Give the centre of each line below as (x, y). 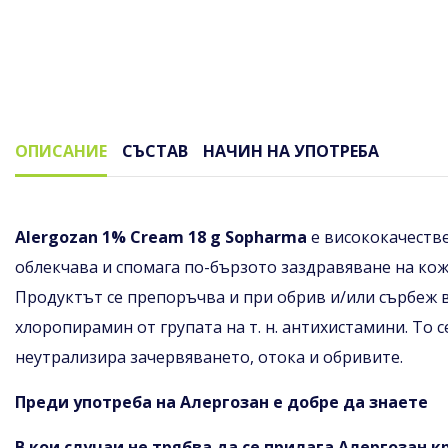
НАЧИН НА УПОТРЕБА (291, 150)
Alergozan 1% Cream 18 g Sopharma (161, 236)
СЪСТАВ (155, 150)
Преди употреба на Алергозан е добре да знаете (221, 401)
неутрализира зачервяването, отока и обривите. (209, 356)
